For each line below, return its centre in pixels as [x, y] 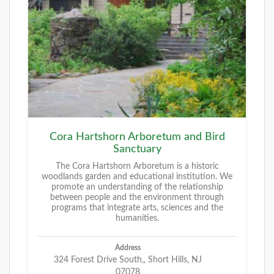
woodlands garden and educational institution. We [137, 177]
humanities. [137, 219]
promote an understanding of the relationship [137, 187]
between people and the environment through [137, 198]
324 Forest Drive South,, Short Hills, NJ [128, 260]
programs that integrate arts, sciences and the [137, 208]
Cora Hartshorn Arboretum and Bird [137, 137]
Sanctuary [137, 150]
